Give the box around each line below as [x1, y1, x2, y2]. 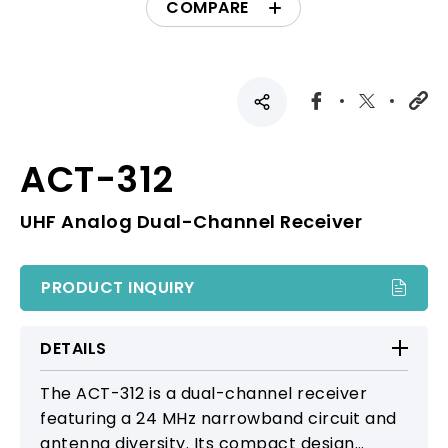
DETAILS [40, 336, 107, 360]
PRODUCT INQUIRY [41, 275, 195, 299]
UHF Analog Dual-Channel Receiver [20, 208, 362, 234]
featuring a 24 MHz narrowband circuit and [40, 406, 397, 430]
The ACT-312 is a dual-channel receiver [40, 381, 367, 405]
